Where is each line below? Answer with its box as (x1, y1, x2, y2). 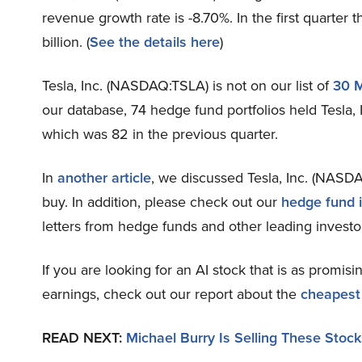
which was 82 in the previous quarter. (42, 124, 278, 145)
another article (57, 167, 151, 189)
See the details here (90, 32, 220, 53)
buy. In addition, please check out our (42, 192, 281, 213)
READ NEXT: (42, 327, 126, 349)
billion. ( (42, 32, 90, 53)
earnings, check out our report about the (42, 284, 301, 305)
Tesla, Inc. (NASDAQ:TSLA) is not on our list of (42, 75, 333, 97)
